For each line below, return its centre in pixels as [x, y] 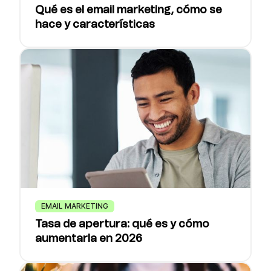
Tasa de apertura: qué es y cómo [122, 224]
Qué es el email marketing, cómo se [129, 10]
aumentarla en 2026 [89, 239]
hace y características [95, 25]
